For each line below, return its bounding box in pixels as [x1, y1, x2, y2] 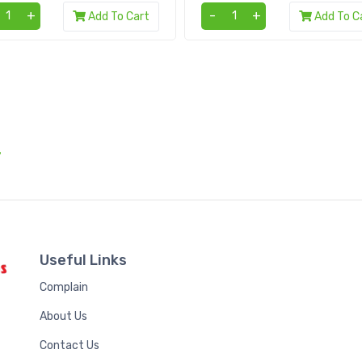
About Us [40, 309, 87, 323]
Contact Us [40, 338, 99, 352]
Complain [40, 280, 88, 294]
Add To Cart [88, 9, 150, 23]
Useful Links [40, 250, 127, 269]
